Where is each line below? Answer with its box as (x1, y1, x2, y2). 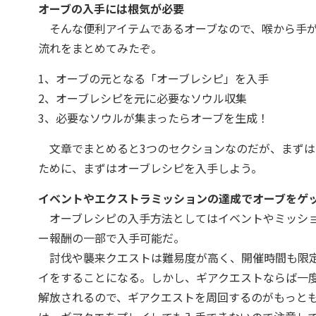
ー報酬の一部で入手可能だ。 (37, 229, 185, 246)
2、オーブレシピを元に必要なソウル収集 (37, 90, 247, 107)
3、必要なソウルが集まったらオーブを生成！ (37, 109, 269, 126)
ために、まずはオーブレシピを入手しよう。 (37, 159, 262, 176)
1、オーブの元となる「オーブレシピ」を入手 (37, 70, 269, 87)
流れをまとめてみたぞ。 (37, 39, 162, 56)
